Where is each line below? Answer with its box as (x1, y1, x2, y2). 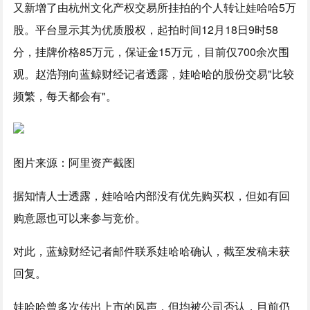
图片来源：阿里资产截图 (13, 154, 136, 170)
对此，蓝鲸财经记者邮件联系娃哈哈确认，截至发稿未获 (13, 243, 291, 259)
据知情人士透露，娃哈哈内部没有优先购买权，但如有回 (13, 188, 291, 203)
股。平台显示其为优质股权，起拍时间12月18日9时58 (13, 21, 279, 37)
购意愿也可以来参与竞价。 (13, 210, 147, 226)
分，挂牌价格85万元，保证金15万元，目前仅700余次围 (13, 44, 290, 60)
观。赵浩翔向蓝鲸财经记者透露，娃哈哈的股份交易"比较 (13, 66, 295, 82)
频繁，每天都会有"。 (13, 88, 118, 104)
